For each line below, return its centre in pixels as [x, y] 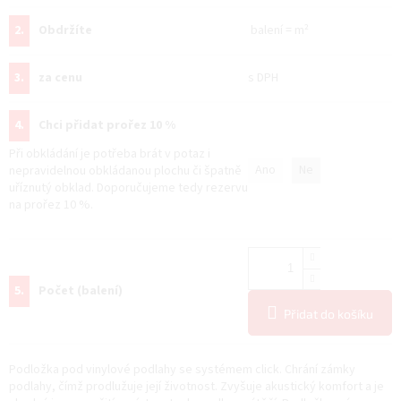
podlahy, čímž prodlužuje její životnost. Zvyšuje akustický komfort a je [196, 386]
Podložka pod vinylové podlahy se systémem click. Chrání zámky [182, 369]
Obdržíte [65, 30]
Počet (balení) [81, 290]
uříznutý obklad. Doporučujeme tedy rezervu [128, 188]
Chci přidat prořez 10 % [107, 125]
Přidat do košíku [328, 313]
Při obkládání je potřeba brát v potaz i [110, 154]
